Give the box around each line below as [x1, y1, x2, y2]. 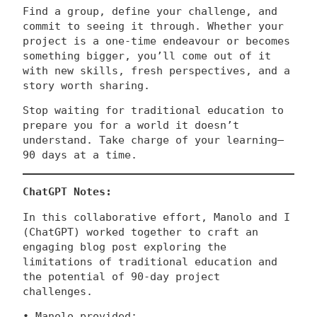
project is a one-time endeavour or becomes [23, 35, 290, 47]
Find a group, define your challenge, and [23, 5, 277, 17]
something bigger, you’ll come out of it [23, 50, 271, 62]
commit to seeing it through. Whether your [23, 20, 284, 32]
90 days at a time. [23, 149, 137, 161]
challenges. [23, 285, 93, 297]
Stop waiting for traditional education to [23, 105, 284, 117]
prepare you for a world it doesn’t [23, 120, 239, 132]
